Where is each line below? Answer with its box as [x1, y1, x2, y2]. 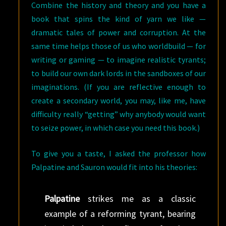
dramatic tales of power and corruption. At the [31, 27, 206, 37]
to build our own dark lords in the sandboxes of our [31, 68, 206, 78]
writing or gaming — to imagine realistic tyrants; [31, 54, 206, 65]
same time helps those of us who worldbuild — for [31, 41, 206, 51]
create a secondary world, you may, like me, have [31, 95, 206, 105]
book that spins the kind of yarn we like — [31, 14, 206, 24]
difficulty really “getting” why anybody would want [31, 109, 206, 119]
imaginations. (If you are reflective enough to [31, 82, 206, 92]
